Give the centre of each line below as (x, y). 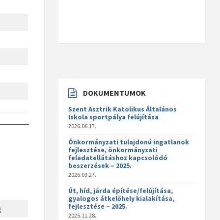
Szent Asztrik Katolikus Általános (123, 109)
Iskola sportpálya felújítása (114, 117)
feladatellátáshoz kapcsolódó (118, 158)
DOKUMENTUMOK (115, 93)
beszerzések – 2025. (100, 166)
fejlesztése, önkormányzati (113, 150)
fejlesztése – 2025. (98, 206)
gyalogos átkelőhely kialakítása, (122, 199)
